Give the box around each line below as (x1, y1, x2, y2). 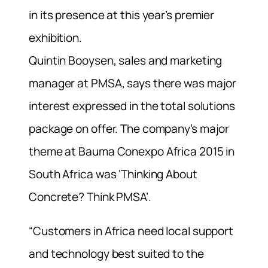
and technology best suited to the (29, 245, 204, 261)
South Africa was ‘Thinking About (29, 166, 197, 182)
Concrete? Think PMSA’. (29, 188, 151, 205)
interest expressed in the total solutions (29, 98, 235, 114)
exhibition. (29, 29, 82, 45)
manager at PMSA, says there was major (29, 75, 237, 91)
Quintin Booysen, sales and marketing (29, 52, 223, 68)
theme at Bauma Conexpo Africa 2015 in (29, 143, 235, 159)
